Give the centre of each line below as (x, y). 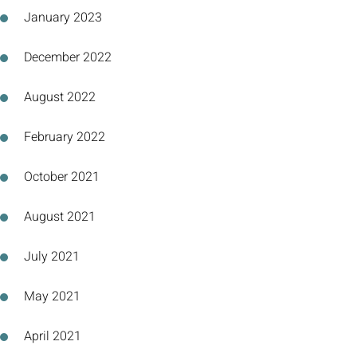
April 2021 (53, 336)
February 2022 (65, 137)
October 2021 (62, 177)
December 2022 (68, 57)
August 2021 (60, 217)
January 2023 (63, 18)
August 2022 (60, 97)
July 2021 (52, 257)
